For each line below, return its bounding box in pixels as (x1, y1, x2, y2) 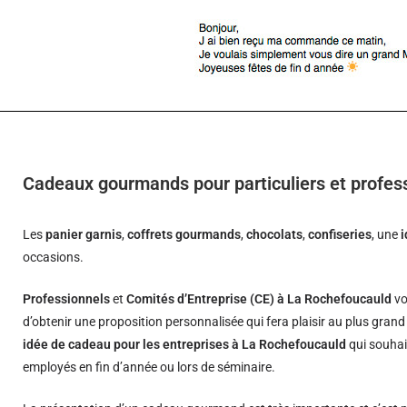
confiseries (308, 227, 372, 242)
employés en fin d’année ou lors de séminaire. (23, 360, 276, 374)
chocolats (246, 227, 303, 242)
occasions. (23, 250, 84, 264)
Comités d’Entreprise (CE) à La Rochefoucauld (126, 292, 392, 306)
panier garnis (45, 227, 123, 242)
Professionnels (23, 292, 111, 306)
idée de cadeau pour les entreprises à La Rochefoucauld (23, 337, 347, 352)
